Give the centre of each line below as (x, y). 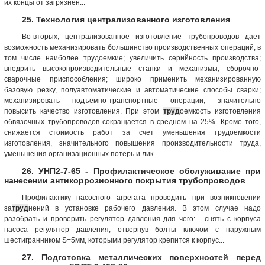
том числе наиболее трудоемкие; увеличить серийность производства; (132, 58)
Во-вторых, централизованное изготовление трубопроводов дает (141, 36)
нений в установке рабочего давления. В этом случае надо (145, 208)
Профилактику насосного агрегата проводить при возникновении (141, 197)
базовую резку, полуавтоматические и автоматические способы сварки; (132, 90)
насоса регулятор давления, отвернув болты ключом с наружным (132, 229)
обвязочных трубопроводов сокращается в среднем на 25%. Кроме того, (132, 122)
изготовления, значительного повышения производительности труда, (132, 143)
